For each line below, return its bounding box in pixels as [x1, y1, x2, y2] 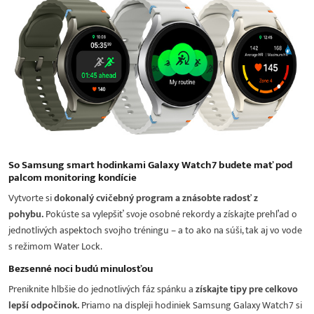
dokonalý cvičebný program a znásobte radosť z [54, 190, 258, 207]
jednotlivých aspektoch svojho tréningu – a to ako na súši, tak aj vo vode [8, 222, 302, 239]
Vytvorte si [8, 190, 54, 207]
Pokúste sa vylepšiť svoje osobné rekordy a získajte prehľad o [46, 206, 297, 223]
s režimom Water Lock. [8, 238, 102, 255]
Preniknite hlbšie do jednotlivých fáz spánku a [8, 281, 196, 298]
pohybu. [8, 206, 46, 223]
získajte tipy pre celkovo [196, 281, 298, 298]
